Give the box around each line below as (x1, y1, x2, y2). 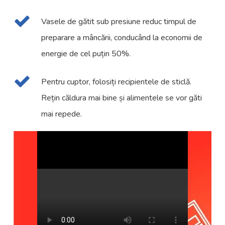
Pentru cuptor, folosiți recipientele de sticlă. (41, 76, 192, 88)
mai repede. (41, 108, 82, 120)
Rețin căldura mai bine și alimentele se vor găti (41, 92, 202, 104)
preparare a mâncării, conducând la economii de (41, 32, 203, 44)
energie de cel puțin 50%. (41, 48, 131, 60)
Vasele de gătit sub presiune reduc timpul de (41, 16, 197, 28)
